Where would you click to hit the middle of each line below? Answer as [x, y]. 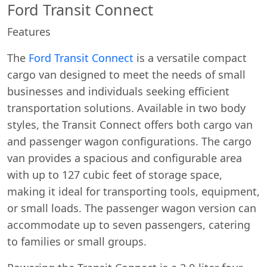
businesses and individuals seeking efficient [118, 91]
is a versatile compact [190, 58]
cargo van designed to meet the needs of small [126, 74]
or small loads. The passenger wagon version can [132, 208]
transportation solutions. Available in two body [126, 108]
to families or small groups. [77, 241]
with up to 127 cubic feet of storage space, [115, 175]
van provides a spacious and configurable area [125, 158]
